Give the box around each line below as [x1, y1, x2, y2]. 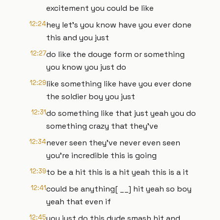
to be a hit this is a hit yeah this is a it [46, 167, 189, 177]
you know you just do [46, 62, 126, 72]
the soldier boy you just [46, 91, 135, 102]
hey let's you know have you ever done [46, 20, 192, 30]
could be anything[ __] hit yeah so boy [46, 184, 192, 194]
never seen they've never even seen [46, 137, 180, 148]
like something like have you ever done [46, 79, 192, 89]
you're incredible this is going [46, 150, 157, 161]
